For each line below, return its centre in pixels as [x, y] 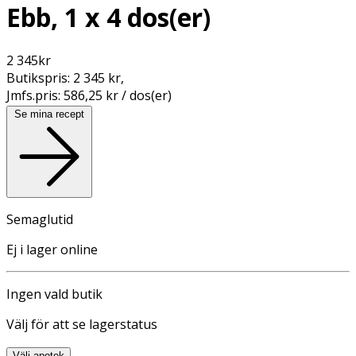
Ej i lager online [52, 249]
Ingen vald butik [54, 294]
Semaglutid [40, 219]
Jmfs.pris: [35, 95]
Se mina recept [49, 114]
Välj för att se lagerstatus [82, 324]
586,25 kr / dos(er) [118, 95]
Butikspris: [40, 77]
